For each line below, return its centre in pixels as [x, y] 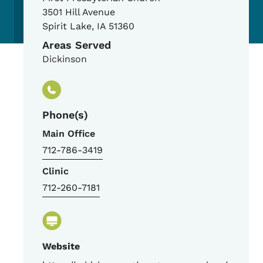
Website [61, 247]
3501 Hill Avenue [79, 12]
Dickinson [65, 59]
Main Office [69, 134]
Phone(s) [65, 115]
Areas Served [77, 45]
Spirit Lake [67, 26]
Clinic [55, 171]
